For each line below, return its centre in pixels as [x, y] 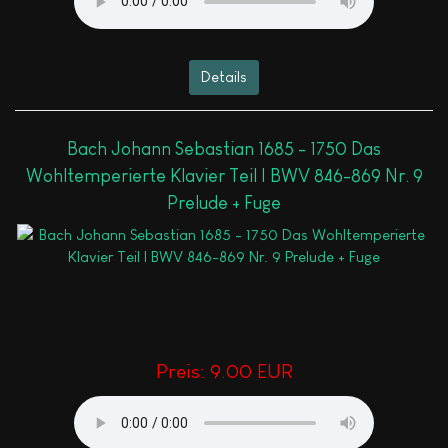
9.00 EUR [251, 371]
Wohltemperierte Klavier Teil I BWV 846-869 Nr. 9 [224, 176]
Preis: [182, 371]
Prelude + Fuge [224, 203]
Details [224, 77]
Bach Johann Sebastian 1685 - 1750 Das [224, 149]
